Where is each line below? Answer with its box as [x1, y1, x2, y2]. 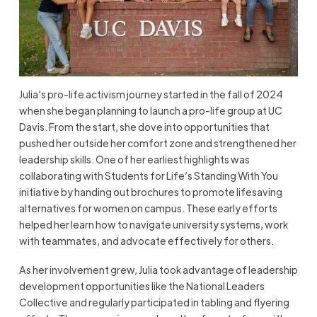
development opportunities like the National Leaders [18, 279, 265, 293]
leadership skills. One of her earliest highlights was [18, 152, 250, 166]
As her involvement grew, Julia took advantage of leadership [18, 263, 298, 277]
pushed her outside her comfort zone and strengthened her [18, 136, 296, 149]
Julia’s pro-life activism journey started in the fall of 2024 [18, 87, 283, 100]
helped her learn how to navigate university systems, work [18, 217, 288, 231]
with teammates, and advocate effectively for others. [18, 234, 274, 247]
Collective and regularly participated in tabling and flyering [18, 296, 289, 309]
